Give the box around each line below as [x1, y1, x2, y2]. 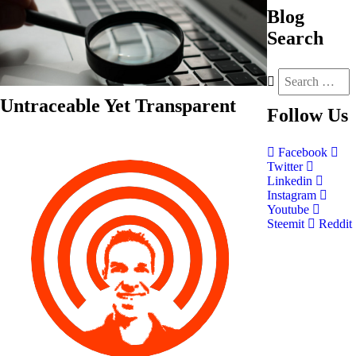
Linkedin [267, 174, 315, 188]
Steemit [267, 217, 308, 230]
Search [267, 28, 323, 48]
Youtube [267, 203, 312, 216]
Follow [267, 105, 323, 126]
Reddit [315, 217, 352, 230]
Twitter [267, 160, 306, 173]
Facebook [275, 145, 331, 159]
